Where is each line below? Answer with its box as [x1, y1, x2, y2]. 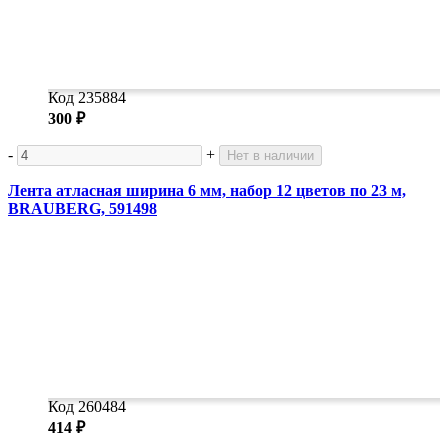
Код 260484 [48, 398, 126, 416]
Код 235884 [48, 89, 126, 107]
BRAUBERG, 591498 [8, 200, 157, 218]
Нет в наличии [227, 148, 314, 164]
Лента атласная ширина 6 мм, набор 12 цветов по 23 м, [8, 182, 406, 200]
